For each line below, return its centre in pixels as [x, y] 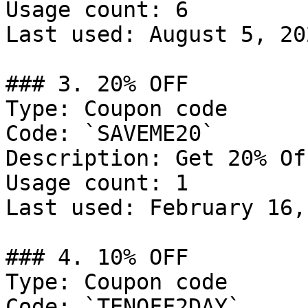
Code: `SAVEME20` [110, 133]
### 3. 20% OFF [97, 84]
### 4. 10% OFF [97, 257]
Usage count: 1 [97, 183]
